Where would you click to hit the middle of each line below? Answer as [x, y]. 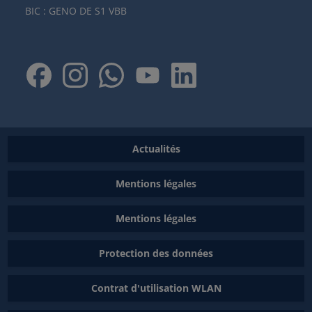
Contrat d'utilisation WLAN [156, 288]
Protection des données [156, 253]
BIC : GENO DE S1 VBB [76, 11]
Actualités [156, 149]
